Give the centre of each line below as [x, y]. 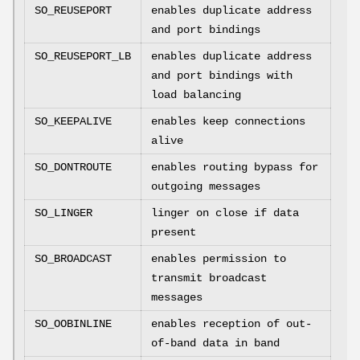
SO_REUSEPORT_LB [83, 57]
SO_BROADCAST [73, 259]
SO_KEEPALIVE [73, 122]
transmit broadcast [209, 278]
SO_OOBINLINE [73, 324]
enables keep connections [228, 122]
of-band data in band [215, 344]
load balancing [196, 95]
